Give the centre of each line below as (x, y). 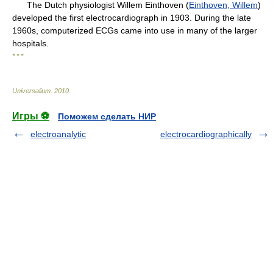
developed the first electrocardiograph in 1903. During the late (132, 18)
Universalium (31, 91)
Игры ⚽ (31, 116)
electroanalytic (58, 134)
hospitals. (30, 43)
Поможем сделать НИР (107, 116)
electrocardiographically (206, 134)
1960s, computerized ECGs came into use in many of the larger (135, 30)
